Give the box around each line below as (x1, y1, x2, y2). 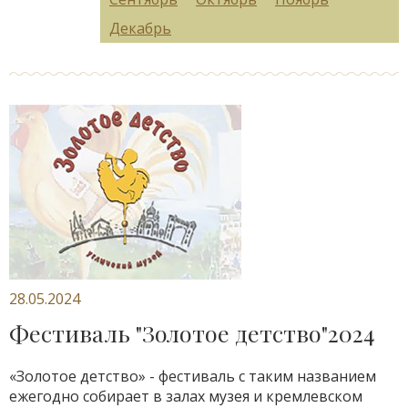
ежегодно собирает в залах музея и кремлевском (9, 386, 362, 406)
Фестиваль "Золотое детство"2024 (9, 318, 374, 348)
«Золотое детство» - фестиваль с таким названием (9, 366, 376, 386)
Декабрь (109, 18, 171, 38)
